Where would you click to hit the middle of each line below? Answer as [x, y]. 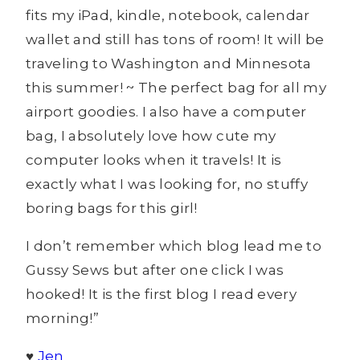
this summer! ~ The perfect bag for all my [176, 88]
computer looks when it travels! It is [154, 160]
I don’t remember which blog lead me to [174, 246]
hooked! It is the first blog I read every [161, 295]
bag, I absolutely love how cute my [151, 136]
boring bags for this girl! [112, 209]
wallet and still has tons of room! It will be [175, 40]
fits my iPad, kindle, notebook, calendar [168, 16]
